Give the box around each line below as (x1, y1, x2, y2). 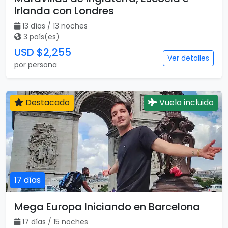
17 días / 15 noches (22, 217, 88, 227)
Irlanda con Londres (14, 4, 114, 18)
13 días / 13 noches (22, 21, 88, 31)
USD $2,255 (14, 45, 71, 60)
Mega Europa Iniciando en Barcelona (14, 199, 200, 214)
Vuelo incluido (157, 97, 214, 108)
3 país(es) (23, 32, 60, 42)
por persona (14, 60, 57, 70)
